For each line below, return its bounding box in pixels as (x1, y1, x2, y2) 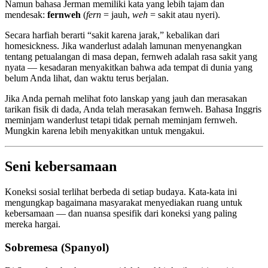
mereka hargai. (5, 219, 60, 230)
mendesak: (5, 9, 47, 20)
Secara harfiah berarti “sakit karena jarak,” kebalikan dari (5, 29, 220, 40)
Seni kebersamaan (5, 159, 117, 175)
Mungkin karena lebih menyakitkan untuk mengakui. (5, 125, 205, 136)
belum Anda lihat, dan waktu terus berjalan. (5, 72, 169, 83)
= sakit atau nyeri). (148, 9, 220, 20)
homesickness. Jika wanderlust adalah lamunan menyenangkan (5, 40, 242, 51)
